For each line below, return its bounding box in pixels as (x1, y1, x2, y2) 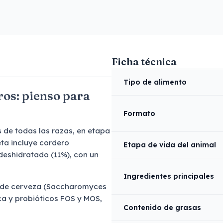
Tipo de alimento (123, 78, 187, 87)
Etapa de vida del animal (123, 140, 216, 149)
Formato (123, 109, 155, 118)
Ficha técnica (111, 55, 177, 68)
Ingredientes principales (123, 172, 214, 181)
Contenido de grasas (123, 203, 201, 212)
